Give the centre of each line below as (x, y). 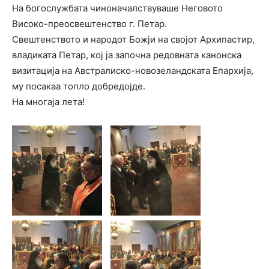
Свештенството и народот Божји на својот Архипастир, (133, 39)
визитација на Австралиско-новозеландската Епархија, (133, 71)
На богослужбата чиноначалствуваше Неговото (117, 8)
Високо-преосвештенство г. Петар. (89, 24)
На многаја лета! (48, 102)
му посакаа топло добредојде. (79, 86)
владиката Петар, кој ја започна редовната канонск (124, 55)
